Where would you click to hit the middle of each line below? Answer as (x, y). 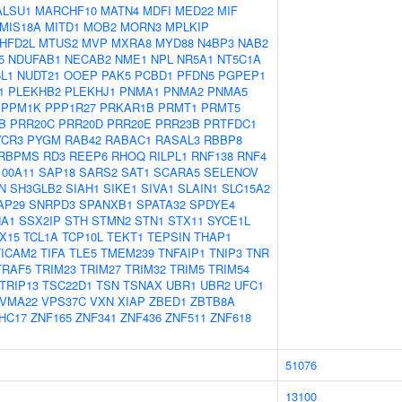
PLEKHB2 (35, 91)
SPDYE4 (212, 204)
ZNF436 (141, 317)
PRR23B (178, 123)
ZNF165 (51, 317)
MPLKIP (187, 26)
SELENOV (231, 172)
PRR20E (129, 123)
